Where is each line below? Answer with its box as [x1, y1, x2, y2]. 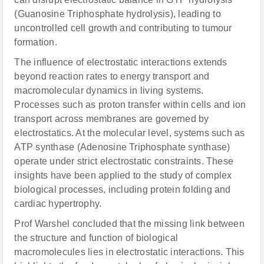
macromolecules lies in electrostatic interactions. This [14, 247, 245, 257]
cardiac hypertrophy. [14, 199, 102, 209]
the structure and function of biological [14, 233, 179, 243]
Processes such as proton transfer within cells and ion [14, 100, 246, 110]
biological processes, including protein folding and [14, 184, 231, 194]
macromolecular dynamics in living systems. [14, 85, 204, 95]
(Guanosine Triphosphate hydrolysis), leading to [14, 9, 221, 19]
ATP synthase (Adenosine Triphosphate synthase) [14, 142, 230, 152]
